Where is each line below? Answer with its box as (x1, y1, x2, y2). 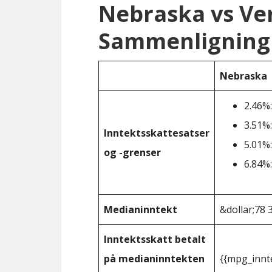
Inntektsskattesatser (104, 126, 209, 140)
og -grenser (104, 146, 161, 159)
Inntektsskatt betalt (104, 233, 206, 246)
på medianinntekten (104, 252, 205, 265)
